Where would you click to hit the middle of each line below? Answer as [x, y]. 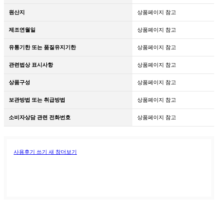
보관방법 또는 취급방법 [37, 100]
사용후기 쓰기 [30, 152]
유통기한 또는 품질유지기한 [42, 47]
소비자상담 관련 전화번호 [40, 117]
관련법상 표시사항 [31, 64]
